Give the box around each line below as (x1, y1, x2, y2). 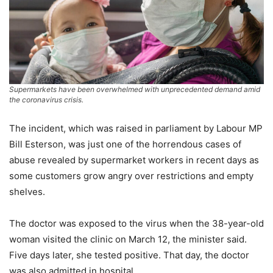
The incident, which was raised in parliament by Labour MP (9, 122, 263, 135)
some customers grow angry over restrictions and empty (9, 170, 253, 182)
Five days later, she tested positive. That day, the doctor (9, 249, 249, 261)
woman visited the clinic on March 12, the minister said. (9, 233, 247, 246)
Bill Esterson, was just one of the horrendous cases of (9, 138, 241, 151)
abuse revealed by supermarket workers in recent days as (9, 154, 259, 166)
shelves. (9, 186, 45, 198)
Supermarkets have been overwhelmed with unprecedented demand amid (9, 85, 260, 94)
